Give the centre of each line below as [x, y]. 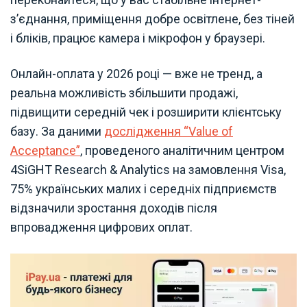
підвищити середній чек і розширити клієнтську [146, 112]
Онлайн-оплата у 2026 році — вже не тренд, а [136, 73]
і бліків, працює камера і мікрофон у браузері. [138, 38]
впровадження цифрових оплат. [101, 227]
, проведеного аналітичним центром [182, 150]
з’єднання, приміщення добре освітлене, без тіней [152, 19]
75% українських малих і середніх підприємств [144, 188]
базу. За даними [57, 131]
